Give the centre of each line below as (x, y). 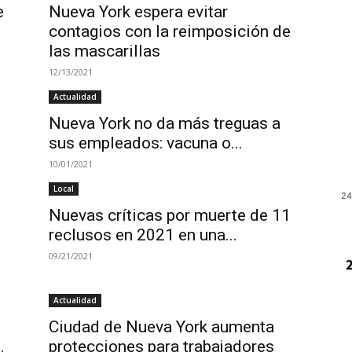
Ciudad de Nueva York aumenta (161, 327)
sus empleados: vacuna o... (146, 143)
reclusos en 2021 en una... (143, 235)
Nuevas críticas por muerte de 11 (170, 215)
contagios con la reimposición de (170, 31)
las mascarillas (104, 51)
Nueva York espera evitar (138, 12)
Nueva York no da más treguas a (165, 123)
